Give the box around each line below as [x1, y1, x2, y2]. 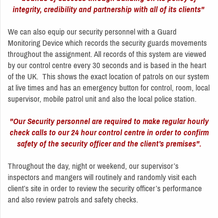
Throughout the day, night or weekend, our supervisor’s [8, 161, 179, 171]
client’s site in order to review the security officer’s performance [8, 183, 202, 193]
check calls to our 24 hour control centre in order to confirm [10, 127, 209, 137]
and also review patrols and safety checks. [8, 194, 140, 204]
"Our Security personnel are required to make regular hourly [10, 116, 209, 126]
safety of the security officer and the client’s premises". [17, 138, 201, 148]
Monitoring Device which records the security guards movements [8, 37, 207, 48]
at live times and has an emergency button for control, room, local [8, 82, 210, 92]
